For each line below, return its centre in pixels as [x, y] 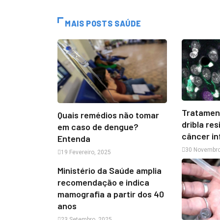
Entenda [74, 138]
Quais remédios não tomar [108, 115]
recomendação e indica [103, 182]
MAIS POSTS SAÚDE [103, 23]
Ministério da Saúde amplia [110, 170]
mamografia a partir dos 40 [111, 194]
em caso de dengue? [98, 126]
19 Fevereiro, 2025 [86, 152]
